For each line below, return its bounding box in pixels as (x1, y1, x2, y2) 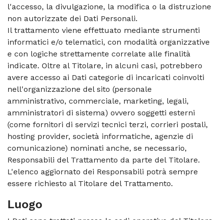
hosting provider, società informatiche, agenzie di (7, 132, 193, 141)
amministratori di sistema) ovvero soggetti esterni (7, 108, 195, 117)
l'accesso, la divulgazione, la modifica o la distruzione (7, 2, 211, 11)
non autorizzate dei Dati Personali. (7, 14, 137, 23)
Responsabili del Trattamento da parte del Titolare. (7, 155, 200, 165)
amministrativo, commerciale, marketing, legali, (7, 96, 189, 106)
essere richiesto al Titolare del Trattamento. (7, 179, 173, 188)
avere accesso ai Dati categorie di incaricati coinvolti (7, 73, 204, 82)
